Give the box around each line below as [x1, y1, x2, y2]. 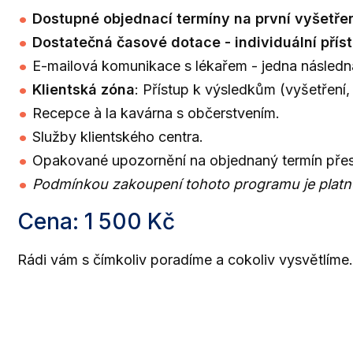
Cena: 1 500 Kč [17, 208, 175, 235]
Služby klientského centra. [32, 128, 203, 145]
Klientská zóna [32, 81, 135, 98]
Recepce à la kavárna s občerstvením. [32, 105, 280, 121]
